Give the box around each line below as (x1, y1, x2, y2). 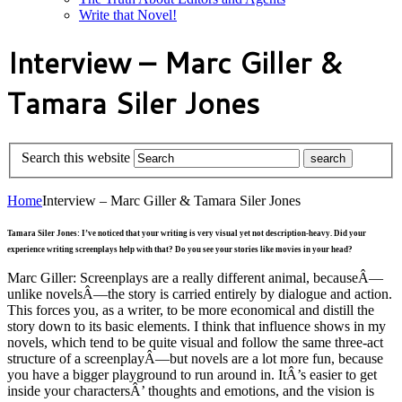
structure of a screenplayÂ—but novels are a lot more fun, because (7, 351, 383, 367)
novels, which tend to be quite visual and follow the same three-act (7, 335, 383, 351)
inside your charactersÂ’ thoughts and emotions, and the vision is (7, 383, 374, 399)
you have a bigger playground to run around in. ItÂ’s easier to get (7, 367, 377, 383)
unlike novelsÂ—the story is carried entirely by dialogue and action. (7, 286, 392, 302)
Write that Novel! (79, 7, 177, 22)
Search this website (22, 150, 130, 166)
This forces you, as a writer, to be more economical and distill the (7, 302, 374, 319)
